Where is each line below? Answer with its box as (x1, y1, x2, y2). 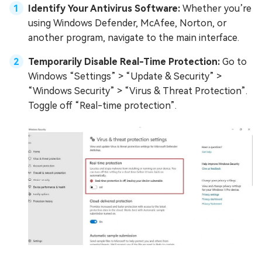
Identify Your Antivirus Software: (28, 2, 182, 14)
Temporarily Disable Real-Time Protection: (28, 56, 222, 67)
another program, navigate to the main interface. (28, 32, 239, 43)
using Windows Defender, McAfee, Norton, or (28, 17, 227, 29)
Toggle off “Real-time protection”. (28, 99, 177, 111)
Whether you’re (182, 2, 251, 14)
